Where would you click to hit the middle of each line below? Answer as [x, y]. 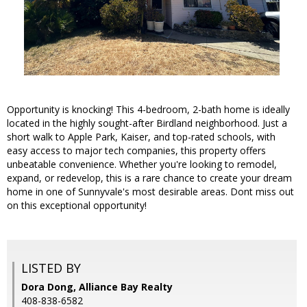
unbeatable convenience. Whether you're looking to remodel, [142, 164]
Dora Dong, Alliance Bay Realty [97, 287]
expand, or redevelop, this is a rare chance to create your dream [149, 178]
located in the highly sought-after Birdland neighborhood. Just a [147, 123]
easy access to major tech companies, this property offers [136, 151]
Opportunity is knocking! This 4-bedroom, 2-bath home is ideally [148, 110]
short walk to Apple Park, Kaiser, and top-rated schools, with [141, 137]
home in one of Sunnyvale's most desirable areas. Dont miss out [150, 192]
